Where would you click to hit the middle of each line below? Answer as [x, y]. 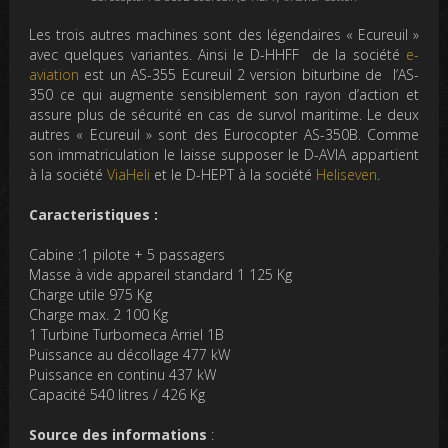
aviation [54, 75]
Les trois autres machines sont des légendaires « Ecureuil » [224, 35]
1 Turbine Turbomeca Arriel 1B [127, 335]
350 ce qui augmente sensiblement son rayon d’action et [224, 95]
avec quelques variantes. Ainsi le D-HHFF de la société [217, 55]
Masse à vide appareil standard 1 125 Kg [161, 275]
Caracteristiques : [94, 215]
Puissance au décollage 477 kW [130, 355]
